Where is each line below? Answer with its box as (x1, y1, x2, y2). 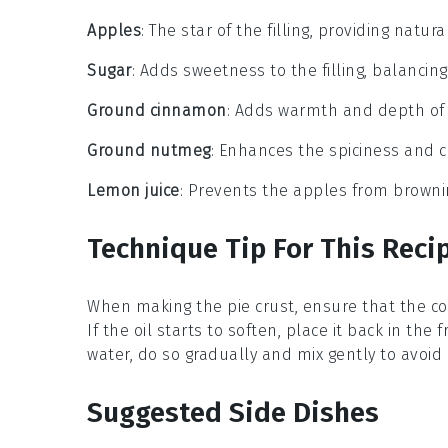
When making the (87, 297, 227, 316)
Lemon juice (87, 181, 180, 200)
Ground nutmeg (87, 141, 211, 160)
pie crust (227, 297, 295, 316)
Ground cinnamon (87, 101, 227, 120)
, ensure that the (294, 297, 431, 316)
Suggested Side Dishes (87, 396, 379, 429)
